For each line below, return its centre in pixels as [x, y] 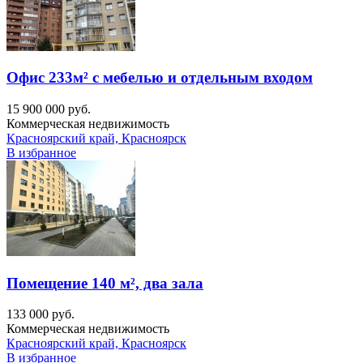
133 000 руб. [41, 314]
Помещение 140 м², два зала [105, 283]
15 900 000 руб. [49, 109]
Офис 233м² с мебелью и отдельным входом [160, 78]
